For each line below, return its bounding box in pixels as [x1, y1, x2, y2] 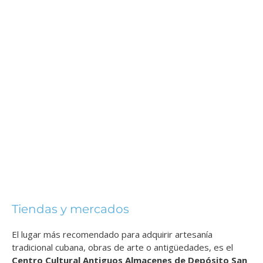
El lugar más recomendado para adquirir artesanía [12, 228, 213, 240]
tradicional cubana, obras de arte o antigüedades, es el [12, 241, 233, 253]
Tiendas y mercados [12, 201, 129, 216]
